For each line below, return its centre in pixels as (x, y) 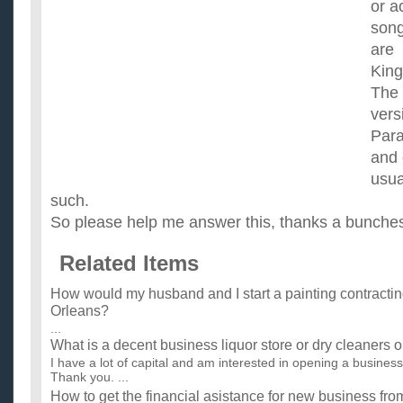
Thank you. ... (90, 379)
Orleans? (80, 310)
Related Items (129, 263)
